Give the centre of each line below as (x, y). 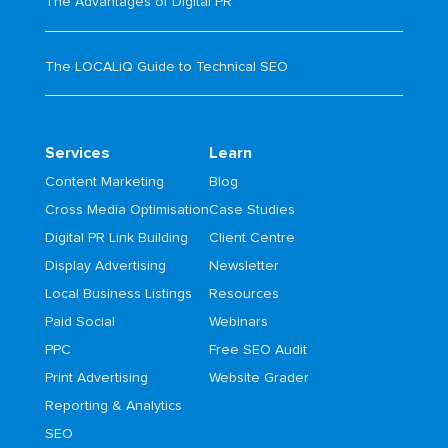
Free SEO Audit (257, 349)
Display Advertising (105, 265)
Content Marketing (104, 181)
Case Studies (251, 209)
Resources (243, 293)
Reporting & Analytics (113, 405)
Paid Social (79, 321)
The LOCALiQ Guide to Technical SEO (166, 66)
